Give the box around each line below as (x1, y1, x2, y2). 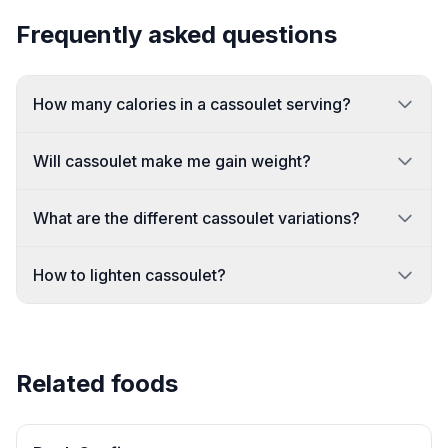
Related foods (16, 369, 178, 398)
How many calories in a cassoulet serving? (33, 94, 351, 114)
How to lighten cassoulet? (33, 265, 226, 285)
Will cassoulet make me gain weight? (33, 151, 311, 171)
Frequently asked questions (16, 20, 337, 49)
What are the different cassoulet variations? (33, 208, 360, 228)
